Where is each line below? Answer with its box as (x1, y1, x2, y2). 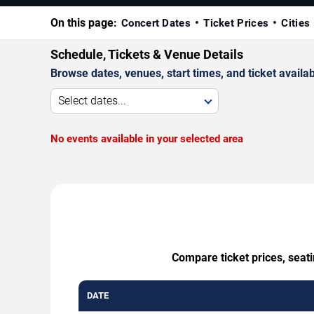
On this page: (50, 16, 117, 30)
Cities (281, 17, 310, 30)
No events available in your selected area (50, 132, 243, 146)
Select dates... (58, 94, 126, 108)
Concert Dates (121, 17, 191, 30)
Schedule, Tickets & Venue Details (50, 47, 243, 62)
